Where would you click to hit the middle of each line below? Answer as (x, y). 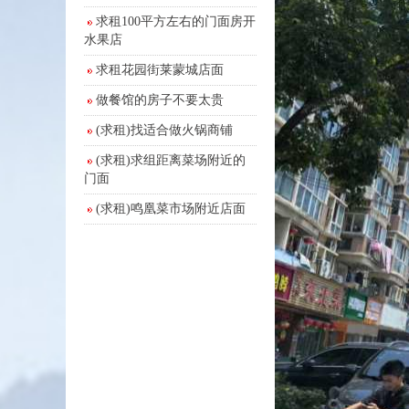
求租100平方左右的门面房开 (176, 21)
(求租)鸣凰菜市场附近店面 (171, 209)
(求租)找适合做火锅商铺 (164, 130)
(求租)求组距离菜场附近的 (171, 160)
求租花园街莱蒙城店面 (160, 70)
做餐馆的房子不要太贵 (160, 100)
